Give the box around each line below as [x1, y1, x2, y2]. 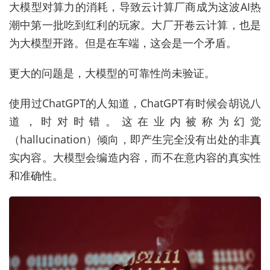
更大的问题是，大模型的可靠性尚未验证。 [9, 66, 215, 81]
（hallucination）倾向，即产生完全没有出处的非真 [9, 132, 261, 147]
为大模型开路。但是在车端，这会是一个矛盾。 [9, 36, 237, 51]
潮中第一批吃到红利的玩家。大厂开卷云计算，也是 [9, 17, 261, 33]
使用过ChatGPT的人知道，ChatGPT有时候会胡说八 [9, 96, 261, 111]
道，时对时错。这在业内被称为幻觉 [9, 114, 261, 129]
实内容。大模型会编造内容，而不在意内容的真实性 [9, 150, 261, 165]
